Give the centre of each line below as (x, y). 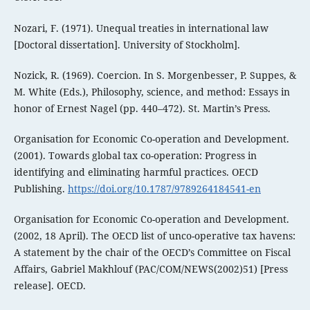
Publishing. (40, 188)
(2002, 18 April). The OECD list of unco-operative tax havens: (154, 235)
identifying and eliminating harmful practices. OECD (136, 172)
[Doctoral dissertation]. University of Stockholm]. (127, 44)
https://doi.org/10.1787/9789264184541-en (164, 188)
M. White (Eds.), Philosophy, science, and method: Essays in (152, 91)
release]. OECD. (49, 285)
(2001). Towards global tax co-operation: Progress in (135, 155)
